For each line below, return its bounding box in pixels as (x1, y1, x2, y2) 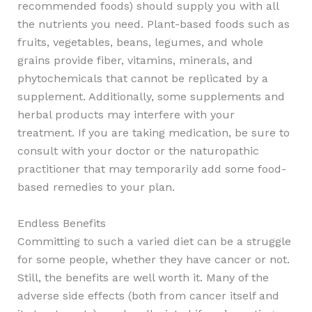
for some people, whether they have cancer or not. (17, 252, 290, 266)
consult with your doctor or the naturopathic (17, 143, 259, 157)
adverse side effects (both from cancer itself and (17, 288, 279, 302)
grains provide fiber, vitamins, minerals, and (17, 53, 253, 67)
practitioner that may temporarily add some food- (17, 162, 286, 175)
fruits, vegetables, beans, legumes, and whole (17, 35, 263, 49)
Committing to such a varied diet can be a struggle (17, 234, 291, 248)
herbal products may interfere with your (17, 107, 235, 121)
